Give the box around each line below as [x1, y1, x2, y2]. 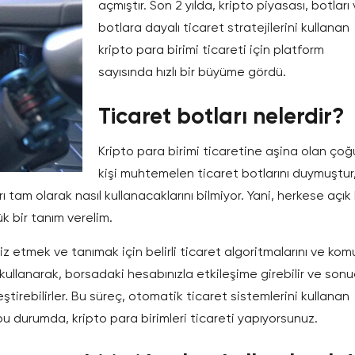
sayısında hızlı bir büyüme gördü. [98, 64, 286, 80]
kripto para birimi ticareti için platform [98, 42, 324, 58]
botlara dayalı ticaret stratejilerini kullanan [98, 20, 349, 36]
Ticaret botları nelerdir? [98, 103, 344, 130]
